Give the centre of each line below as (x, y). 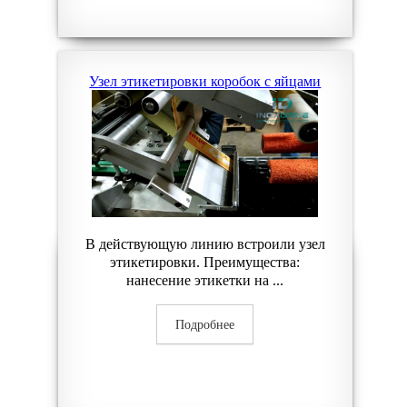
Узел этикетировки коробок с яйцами (205, 81)
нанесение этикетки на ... (205, 280)
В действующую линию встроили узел (205, 244)
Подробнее (205, 325)
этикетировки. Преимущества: (205, 262)
